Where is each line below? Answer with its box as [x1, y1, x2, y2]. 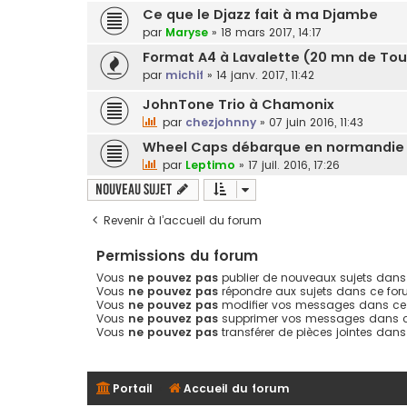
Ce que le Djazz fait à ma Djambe [143, 5, 378, 24]
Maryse [165, 24, 208, 40]
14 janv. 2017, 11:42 [216, 66, 314, 83]
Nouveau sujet [95, 181, 172, 199]
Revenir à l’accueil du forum [104, 213, 262, 229]
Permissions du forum [96, 246, 258, 266]
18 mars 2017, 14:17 [221, 24, 322, 40]
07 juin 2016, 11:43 [269, 114, 363, 131]
